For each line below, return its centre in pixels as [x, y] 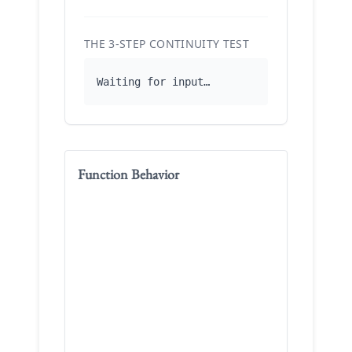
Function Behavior [128, 174]
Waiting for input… [153, 82]
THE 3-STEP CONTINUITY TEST [167, 44]
